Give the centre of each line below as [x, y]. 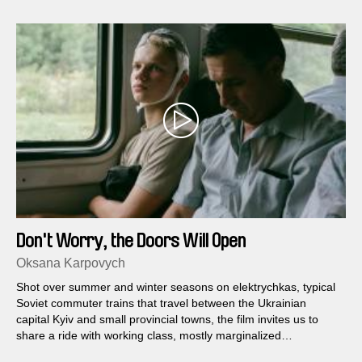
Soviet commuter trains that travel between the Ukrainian [161, 303]
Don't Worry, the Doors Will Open [131, 240]
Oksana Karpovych [71, 263]
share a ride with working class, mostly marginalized [149, 335]
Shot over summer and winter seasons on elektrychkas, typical [176, 286]
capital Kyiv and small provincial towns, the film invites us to [167, 319]
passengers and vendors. [81, 351]
